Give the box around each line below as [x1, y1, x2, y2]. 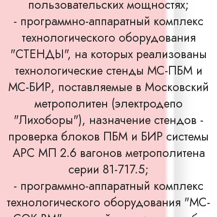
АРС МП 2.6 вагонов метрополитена [12, 144, 205, 161]
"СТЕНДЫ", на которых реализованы [10, 46, 207, 62]
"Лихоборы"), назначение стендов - [14, 111, 203, 128]
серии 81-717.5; [68, 161, 149, 178]
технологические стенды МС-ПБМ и [15, 62, 202, 79]
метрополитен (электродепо [34, 95, 183, 112]
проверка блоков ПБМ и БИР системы [8, 128, 209, 145]
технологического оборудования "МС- [7, 194, 210, 211]
